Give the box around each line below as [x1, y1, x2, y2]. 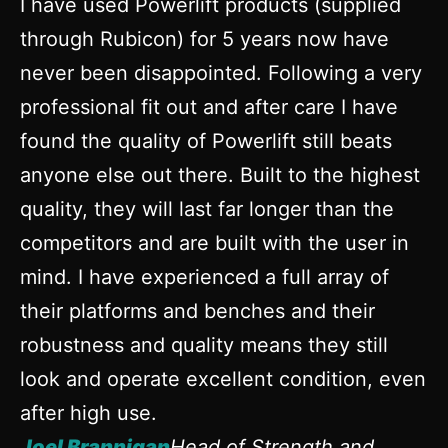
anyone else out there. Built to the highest [20, 162, 420, 187]
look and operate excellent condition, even [20, 366, 426, 391]
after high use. [20, 400, 157, 425]
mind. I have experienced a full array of [20, 264, 389, 289]
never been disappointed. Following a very [20, 60, 422, 85]
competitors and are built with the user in [20, 230, 409, 255]
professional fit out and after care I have [20, 94, 398, 119]
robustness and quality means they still [20, 332, 388, 357]
